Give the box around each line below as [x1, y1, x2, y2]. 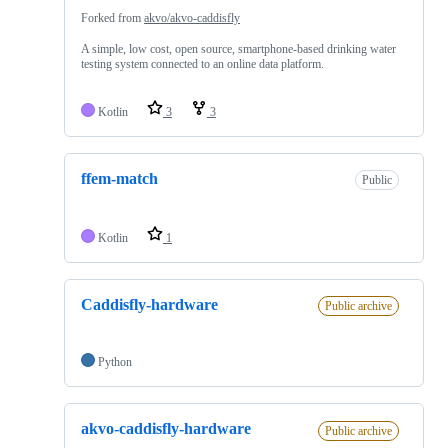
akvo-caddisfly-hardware [81, 420, 251, 438]
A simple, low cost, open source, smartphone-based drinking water [81, 41, 396, 56]
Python [98, 355, 132, 370]
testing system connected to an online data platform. [81, 56, 324, 71]
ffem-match [81, 169, 158, 187]
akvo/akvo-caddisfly [144, 10, 240, 25]
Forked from [81, 10, 144, 25]
